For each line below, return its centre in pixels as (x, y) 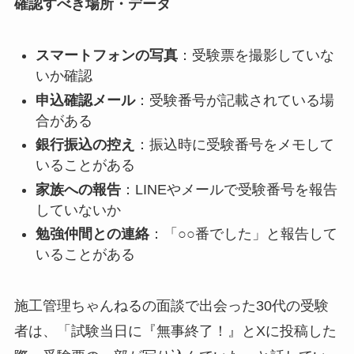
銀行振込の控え (85, 145)
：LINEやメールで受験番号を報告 (229, 189)
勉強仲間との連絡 (92, 234)
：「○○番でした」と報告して (243, 234)
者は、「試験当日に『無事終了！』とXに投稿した (175, 331)
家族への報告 (78, 189)
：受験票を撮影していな (256, 56)
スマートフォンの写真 (106, 56)
